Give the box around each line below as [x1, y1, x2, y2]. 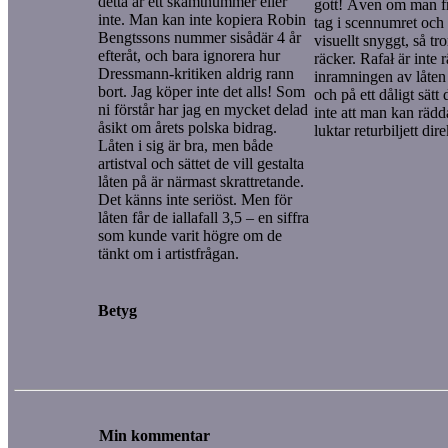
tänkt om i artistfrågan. [98, 244, 239, 262]
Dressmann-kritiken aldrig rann [98, 64, 294, 82]
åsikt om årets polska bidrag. [98, 118, 277, 136]
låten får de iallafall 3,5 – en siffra [98, 208, 309, 226]
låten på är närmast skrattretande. [98, 172, 304, 190]
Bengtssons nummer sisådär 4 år [98, 28, 301, 46]
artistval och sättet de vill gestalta [98, 154, 304, 172]
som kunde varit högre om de [98, 226, 282, 244]
